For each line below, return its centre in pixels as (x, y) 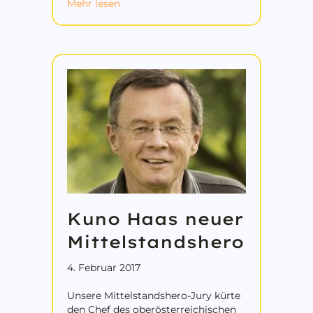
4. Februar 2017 (104, 267)
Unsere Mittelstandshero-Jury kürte (154, 295)
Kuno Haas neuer (155, 218)
